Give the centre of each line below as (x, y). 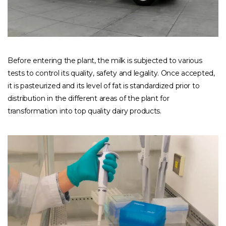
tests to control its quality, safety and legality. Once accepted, (111, 73)
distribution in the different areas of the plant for (89, 99)
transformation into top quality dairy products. (84, 111)
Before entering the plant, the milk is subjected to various (105, 61)
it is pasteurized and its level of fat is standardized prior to (104, 86)
